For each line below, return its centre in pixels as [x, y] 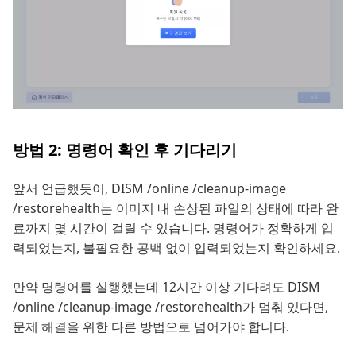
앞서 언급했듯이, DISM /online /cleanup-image [149, 189]
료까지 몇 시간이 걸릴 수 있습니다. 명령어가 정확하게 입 [173, 228]
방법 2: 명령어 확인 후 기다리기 [125, 150]
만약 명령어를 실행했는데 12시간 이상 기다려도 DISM [166, 287]
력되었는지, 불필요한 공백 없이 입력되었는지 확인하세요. [176, 248]
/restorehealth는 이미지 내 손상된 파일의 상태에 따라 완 [176, 209]
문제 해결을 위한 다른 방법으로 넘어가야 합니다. [151, 327]
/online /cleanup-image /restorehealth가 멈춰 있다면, [170, 307]
